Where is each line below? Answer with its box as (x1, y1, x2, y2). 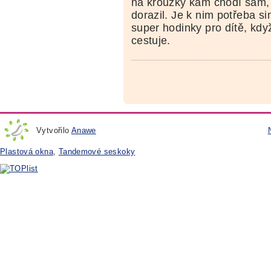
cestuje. (131, 34, 171, 47)
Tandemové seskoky (58, 146, 135, 156)
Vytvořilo (36, 125, 71, 135)
